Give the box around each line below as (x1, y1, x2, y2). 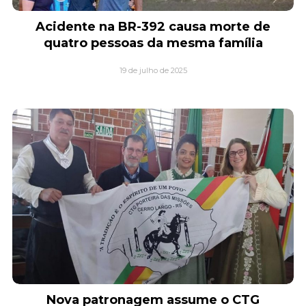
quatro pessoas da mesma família (43, 35, 263, 51)
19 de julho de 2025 (119, 65, 187, 75)
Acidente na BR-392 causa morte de (36, 18, 270, 34)
